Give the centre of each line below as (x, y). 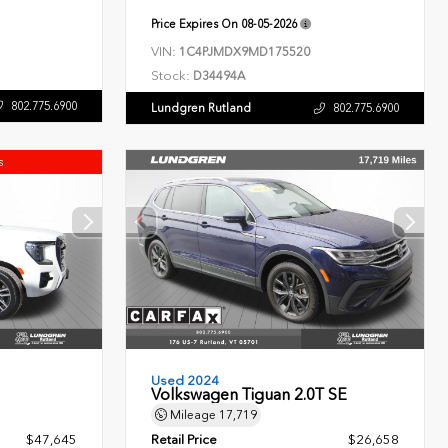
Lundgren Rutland (201, 108)
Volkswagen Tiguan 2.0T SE (249, 395)
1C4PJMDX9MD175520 (245, 52)
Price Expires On (196, 24)
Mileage (193, 415)
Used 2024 (185, 381)
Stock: (171, 76)
